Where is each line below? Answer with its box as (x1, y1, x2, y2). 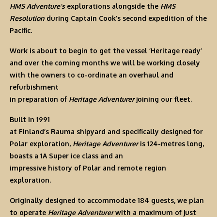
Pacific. (10, 26, 32, 35)
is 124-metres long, (138, 139, 204, 148)
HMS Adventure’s (10, 2, 65, 11)
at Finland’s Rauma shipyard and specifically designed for (10, 127, 203, 136)
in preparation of (10, 95, 69, 104)
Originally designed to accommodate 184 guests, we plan (10, 196, 204, 205)
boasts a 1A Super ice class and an (10, 152, 123, 160)
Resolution (10, 14, 45, 23)
